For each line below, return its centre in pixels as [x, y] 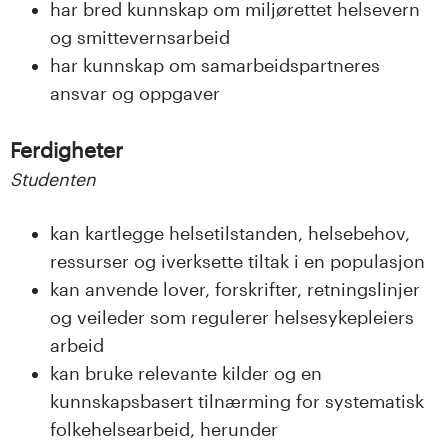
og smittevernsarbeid [140, 36]
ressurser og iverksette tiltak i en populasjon [237, 260]
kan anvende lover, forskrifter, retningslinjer [235, 288]
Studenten [53, 179]
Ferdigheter [66, 150]
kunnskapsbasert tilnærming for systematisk [237, 400]
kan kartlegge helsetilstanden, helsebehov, [230, 232]
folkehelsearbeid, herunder [164, 428]
